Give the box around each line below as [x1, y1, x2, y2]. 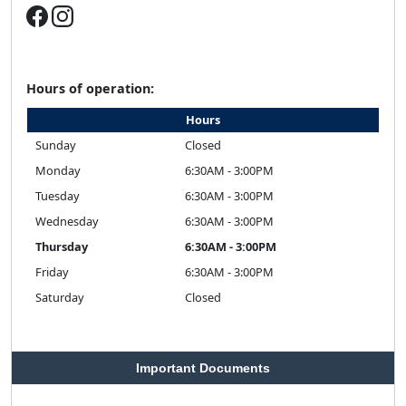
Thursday [35, 237, 88, 255]
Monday [35, 161, 81, 179]
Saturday [35, 288, 84, 305]
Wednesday [35, 212, 99, 229]
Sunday [35, 136, 76, 153]
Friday [35, 263, 69, 280]
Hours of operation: [26, 79, 154, 97]
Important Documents [136, 360, 270, 375]
